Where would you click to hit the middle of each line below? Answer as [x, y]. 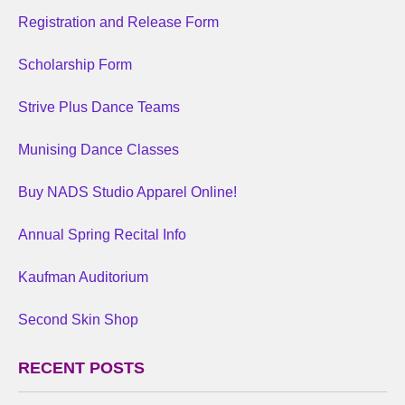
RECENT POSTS [81, 368]
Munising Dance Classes [99, 150]
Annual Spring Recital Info [102, 235]
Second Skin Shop [78, 320]
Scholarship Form [75, 65]
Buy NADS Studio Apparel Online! [127, 192]
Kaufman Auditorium [83, 277]
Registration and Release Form [118, 22]
